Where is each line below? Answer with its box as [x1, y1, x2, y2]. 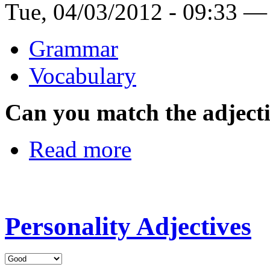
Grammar [29, 36, 118, 62]
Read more [29, 136, 131, 163]
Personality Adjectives [5, 212, 251, 240]
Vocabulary [29, 63, 136, 89]
